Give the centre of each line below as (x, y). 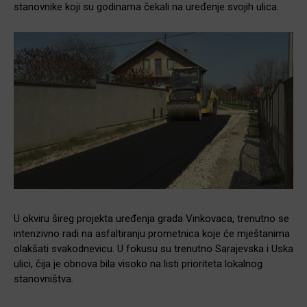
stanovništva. (44, 279)
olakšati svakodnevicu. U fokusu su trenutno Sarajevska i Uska (153, 249)
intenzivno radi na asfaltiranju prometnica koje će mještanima (152, 234)
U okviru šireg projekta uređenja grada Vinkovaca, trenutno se (151, 219)
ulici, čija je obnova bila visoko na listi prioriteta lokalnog (138, 264)
